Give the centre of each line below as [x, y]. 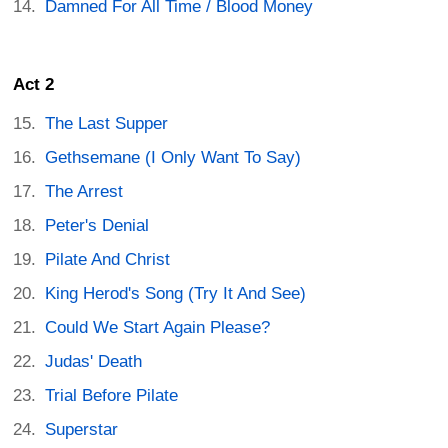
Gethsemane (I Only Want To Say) [173, 158]
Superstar [82, 430]
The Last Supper [107, 124]
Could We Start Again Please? [158, 328]
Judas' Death [94, 362]
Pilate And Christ [108, 260]
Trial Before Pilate [112, 396]
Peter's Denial [97, 226]
